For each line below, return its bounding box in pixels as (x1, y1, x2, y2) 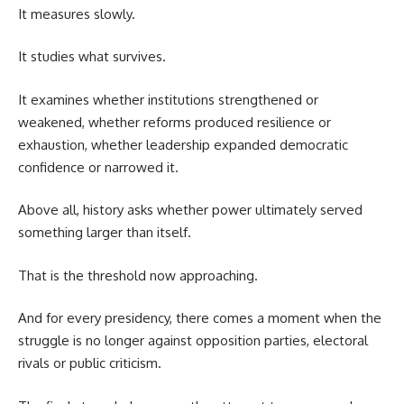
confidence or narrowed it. (18, 158, 179, 176)
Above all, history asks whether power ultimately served (18, 201, 363, 219)
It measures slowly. (18, 5, 135, 23)
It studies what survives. (18, 48, 166, 66)
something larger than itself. (18, 224, 191, 242)
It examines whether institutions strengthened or (18, 90, 318, 108)
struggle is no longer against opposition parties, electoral (18, 332, 368, 350)
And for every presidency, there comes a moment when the (18, 309, 381, 327)
